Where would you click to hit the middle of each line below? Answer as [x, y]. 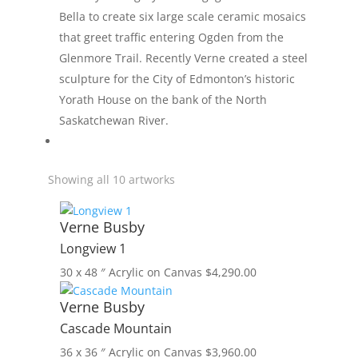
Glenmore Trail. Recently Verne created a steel [183, 58]
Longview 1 [93, 249]
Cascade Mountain [115, 328]
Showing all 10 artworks [111, 179]
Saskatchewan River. [113, 120]
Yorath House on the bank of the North [163, 99]
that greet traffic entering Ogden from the [171, 37]
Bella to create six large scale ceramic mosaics [182, 16]
